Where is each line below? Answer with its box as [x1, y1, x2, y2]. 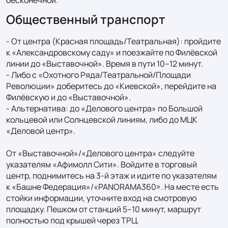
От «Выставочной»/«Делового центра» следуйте [6, 147, 194, 159]
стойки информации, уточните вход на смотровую [6, 192, 197, 204]
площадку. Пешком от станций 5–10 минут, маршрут [6, 203, 201, 215]
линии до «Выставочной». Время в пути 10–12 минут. [6, 58, 203, 69]
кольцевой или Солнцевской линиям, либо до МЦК [6, 113, 197, 125]
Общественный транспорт [6, 10, 165, 27]
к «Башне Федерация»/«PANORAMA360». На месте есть [6, 181, 219, 192]
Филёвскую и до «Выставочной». [6, 91, 131, 103]
